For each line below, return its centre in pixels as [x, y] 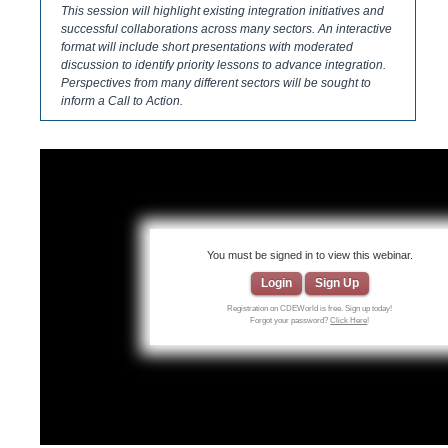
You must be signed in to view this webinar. [309, 255]
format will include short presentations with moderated [206, 47]
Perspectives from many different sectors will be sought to [215, 83]
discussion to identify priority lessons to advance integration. [223, 65]
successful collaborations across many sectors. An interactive [226, 29]
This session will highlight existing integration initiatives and [222, 11]
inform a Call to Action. [121, 101]
